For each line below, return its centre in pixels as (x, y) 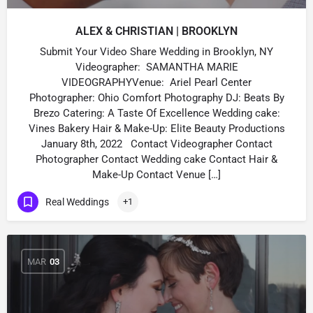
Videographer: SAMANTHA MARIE (156, 67)
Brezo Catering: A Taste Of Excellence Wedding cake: (156, 113)
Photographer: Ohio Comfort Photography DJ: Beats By (156, 98)
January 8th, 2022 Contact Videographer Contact (156, 144)
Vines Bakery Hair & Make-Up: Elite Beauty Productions (156, 129)
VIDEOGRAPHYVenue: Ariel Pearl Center (156, 82)
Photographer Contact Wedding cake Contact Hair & (156, 159)
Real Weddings (77, 202)
